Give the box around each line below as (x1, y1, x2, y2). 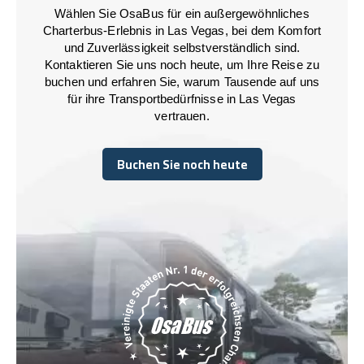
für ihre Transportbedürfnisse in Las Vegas (67, 91, 297, 106)
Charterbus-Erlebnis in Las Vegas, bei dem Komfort (42, 23, 322, 37)
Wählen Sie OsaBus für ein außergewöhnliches (54, 6, 310, 20)
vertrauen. (154, 108, 210, 123)
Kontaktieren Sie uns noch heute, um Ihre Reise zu (44, 57, 320, 71)
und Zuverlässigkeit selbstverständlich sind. (63, 40, 301, 54)
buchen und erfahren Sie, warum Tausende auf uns (44, 74, 320, 89)
